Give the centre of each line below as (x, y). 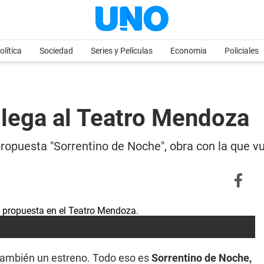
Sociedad (56, 51)
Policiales (242, 51)
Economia (189, 51)
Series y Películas (122, 51)
